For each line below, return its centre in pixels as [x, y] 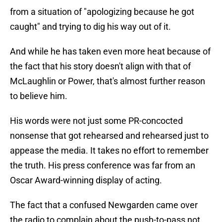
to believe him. [39, 96]
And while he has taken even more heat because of [110, 52]
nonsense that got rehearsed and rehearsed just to [109, 136]
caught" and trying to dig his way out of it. [90, 27]
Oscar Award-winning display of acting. [86, 180]
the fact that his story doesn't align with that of [100, 66]
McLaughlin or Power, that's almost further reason [108, 81]
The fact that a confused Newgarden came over [104, 205]
